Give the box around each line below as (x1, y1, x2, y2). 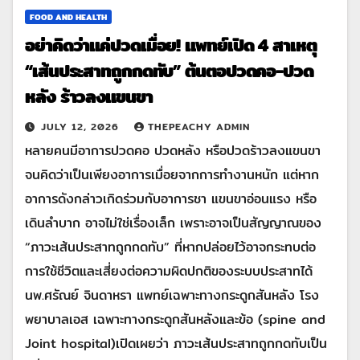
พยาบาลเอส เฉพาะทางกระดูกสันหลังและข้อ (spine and (25, 309, 325, 329)
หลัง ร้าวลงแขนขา (25, 82, 153, 110)
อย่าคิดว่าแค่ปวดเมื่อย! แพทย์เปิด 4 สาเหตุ (25, 31, 317, 59)
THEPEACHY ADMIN (148, 118, 250, 134)
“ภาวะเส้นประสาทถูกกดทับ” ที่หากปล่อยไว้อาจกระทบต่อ (25, 236, 316, 257)
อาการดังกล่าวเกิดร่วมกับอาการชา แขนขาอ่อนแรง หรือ (25, 188, 317, 209)
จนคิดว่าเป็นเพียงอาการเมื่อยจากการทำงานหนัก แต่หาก (25, 164, 319, 185)
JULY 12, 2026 (41, 118, 123, 134)
